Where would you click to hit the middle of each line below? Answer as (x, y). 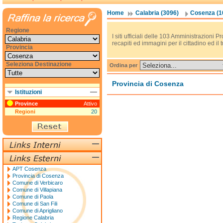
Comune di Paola (33, 197)
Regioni (25, 111)
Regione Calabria (33, 218)
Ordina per (124, 65)
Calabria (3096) (157, 13)
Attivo (90, 104)
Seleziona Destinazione (39, 64)
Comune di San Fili (35, 204)
